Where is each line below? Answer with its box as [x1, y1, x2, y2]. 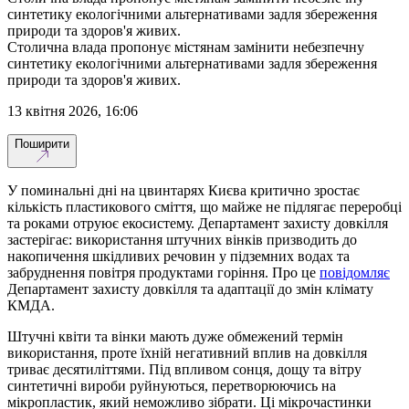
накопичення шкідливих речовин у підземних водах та [7, 247, 350, 264]
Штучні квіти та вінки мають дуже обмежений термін [7, 328, 343, 344]
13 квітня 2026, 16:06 [15, 102, 138, 119]
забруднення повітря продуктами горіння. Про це [7, 264, 320, 280]
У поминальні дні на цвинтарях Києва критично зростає [7, 182, 360, 198]
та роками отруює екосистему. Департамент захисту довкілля [7, 215, 388, 231]
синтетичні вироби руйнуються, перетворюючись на [7, 377, 336, 393]
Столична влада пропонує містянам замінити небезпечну [7, 38, 364, 55]
